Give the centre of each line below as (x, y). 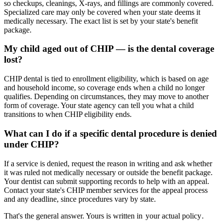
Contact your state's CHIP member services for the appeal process (106, 190)
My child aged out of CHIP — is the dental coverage (109, 49)
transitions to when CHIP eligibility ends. (68, 114)
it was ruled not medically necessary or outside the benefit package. (108, 172)
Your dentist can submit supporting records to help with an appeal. (107, 181)
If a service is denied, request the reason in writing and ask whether (108, 163)
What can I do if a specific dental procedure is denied (110, 133)
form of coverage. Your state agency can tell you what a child (99, 106)
